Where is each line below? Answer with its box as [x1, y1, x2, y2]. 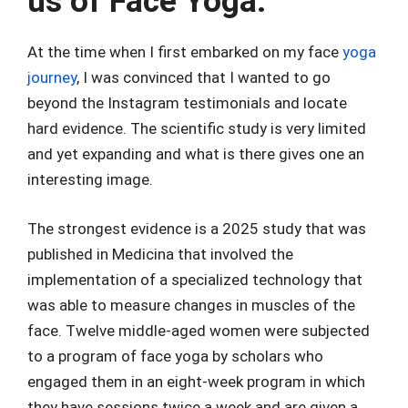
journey [27, 68, 76, 87]
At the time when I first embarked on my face [27, 43, 342, 62]
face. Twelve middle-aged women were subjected [27, 321, 370, 340]
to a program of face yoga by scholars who [27, 346, 323, 365]
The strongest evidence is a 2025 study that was [27, 219, 366, 238]
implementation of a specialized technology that [27, 270, 362, 289]
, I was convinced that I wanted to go [76, 68, 331, 87]
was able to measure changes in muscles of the [27, 295, 355, 314]
